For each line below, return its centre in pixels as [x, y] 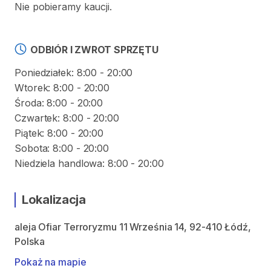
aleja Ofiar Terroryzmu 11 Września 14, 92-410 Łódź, [133, 227]
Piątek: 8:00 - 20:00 [59, 133]
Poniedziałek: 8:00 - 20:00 [74, 73]
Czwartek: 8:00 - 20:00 [67, 118]
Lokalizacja [54, 200]
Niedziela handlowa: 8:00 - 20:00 [89, 163]
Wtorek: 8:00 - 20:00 [62, 88]
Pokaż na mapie [51, 262]
